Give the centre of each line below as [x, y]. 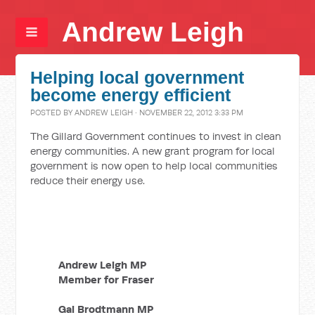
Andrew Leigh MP [103, 265]
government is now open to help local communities [154, 166]
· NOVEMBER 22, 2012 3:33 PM [188, 112]
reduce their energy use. [88, 180]
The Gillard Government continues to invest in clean [156, 136]
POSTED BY [53, 112]
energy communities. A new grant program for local [153, 151]
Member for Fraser [107, 279]
